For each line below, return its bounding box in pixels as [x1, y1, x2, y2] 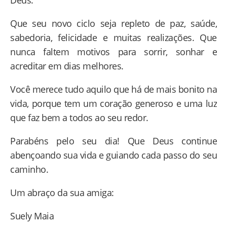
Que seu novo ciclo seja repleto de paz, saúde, [10, 17, 217, 29]
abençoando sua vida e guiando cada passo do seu [10, 148, 217, 161]
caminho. [10, 163, 48, 175]
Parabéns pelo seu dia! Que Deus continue [10, 134, 217, 147]
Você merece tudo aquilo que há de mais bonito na [10, 83, 217, 95]
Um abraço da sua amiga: [10, 186, 114, 199]
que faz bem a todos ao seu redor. [10, 111, 148, 124]
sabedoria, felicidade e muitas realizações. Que [10, 31, 217, 44]
